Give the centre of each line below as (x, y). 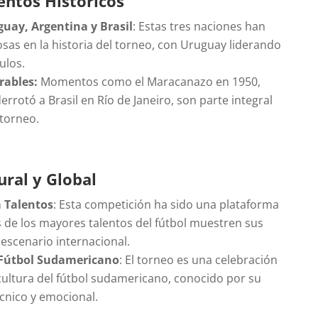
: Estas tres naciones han (199, 26)
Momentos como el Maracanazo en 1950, (149, 81)
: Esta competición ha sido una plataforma (166, 204)
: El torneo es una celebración (199, 259)
